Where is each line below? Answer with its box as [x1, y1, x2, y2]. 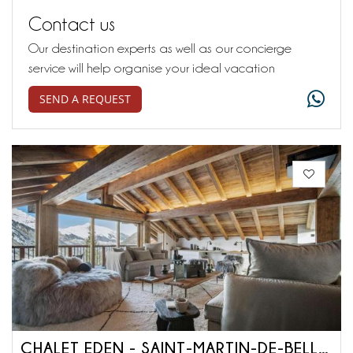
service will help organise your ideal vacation [28, 61, 275, 76]
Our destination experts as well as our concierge [28, 41, 292, 56]
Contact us [28, 13, 115, 35]
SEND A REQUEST [39, 91, 131, 107]
